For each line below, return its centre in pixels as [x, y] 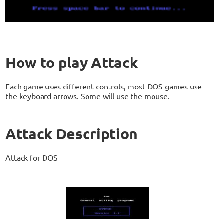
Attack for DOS [32, 158]
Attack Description [72, 134]
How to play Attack [72, 63]
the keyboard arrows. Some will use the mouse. [88, 96]
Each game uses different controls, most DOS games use [104, 86]
